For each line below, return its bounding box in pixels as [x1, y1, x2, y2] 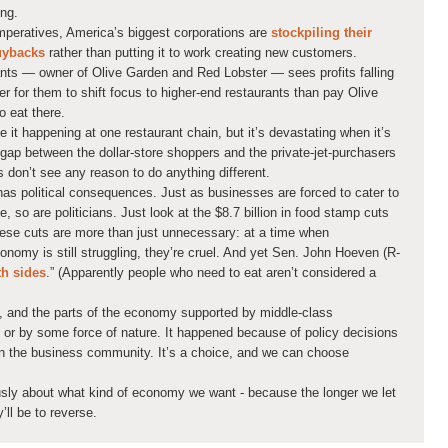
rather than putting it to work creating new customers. [45, 45, 357, 61]
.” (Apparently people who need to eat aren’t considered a [46, 265, 376, 281]
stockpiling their [271, 25, 372, 41]
